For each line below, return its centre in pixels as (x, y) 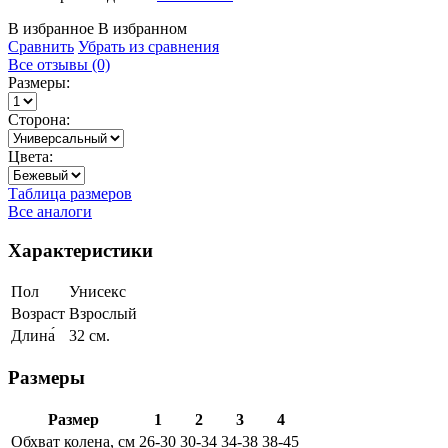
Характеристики (80, 250)
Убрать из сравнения (148, 46)
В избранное (51, 28)
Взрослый (103, 314)
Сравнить (41, 46)
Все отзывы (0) (59, 64)
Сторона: (39, 119)
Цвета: (30, 156)
